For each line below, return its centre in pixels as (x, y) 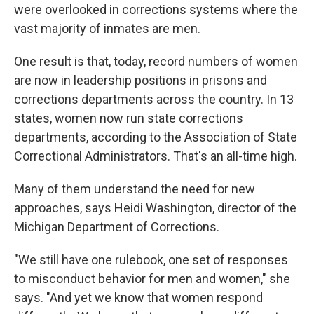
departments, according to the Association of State (156, 137)
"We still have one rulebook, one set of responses (151, 260)
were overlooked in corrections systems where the (156, 9)
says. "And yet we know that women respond (138, 298)
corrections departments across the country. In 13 (154, 99)
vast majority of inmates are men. (107, 28)
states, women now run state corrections (129, 118)
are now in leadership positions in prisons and (141, 80)
